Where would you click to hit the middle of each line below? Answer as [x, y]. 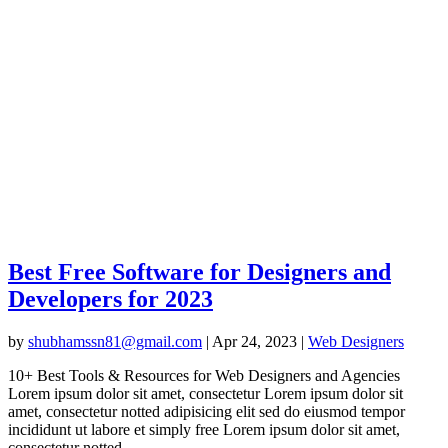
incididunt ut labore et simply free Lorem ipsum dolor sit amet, [204, 429]
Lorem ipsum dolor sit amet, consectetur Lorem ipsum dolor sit [205, 393]
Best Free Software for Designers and [199, 271]
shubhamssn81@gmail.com [115, 341]
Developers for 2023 [110, 298]
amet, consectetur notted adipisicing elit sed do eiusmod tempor [206, 411]
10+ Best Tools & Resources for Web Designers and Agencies [204, 375]
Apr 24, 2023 [254, 341]
